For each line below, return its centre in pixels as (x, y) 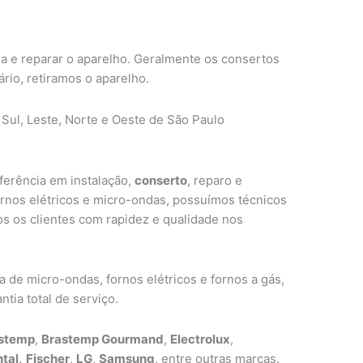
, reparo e (215, 180)
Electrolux (201, 340)
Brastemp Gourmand (103, 340)
